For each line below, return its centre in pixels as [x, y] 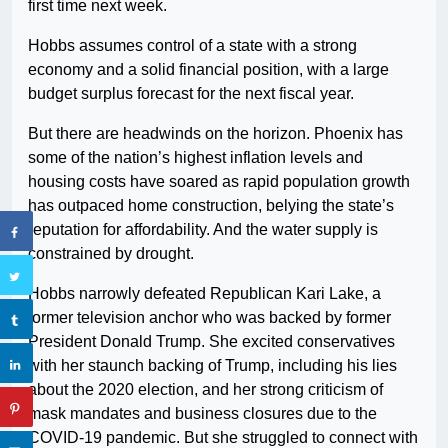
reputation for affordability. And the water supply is [203, 230]
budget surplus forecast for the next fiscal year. [191, 94]
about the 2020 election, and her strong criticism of [205, 390]
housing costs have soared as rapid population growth [219, 182]
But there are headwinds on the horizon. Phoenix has [215, 134]
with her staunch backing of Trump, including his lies [212, 366]
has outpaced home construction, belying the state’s [211, 206]
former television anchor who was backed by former [209, 318]
